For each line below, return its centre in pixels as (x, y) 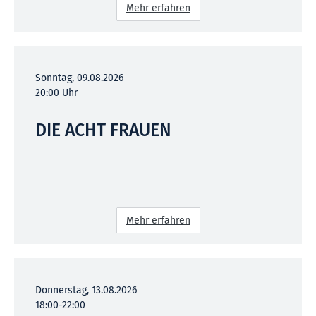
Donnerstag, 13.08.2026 (86, 290)
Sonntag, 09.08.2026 (79, 78)
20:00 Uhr (56, 92)
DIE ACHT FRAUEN (103, 130)
